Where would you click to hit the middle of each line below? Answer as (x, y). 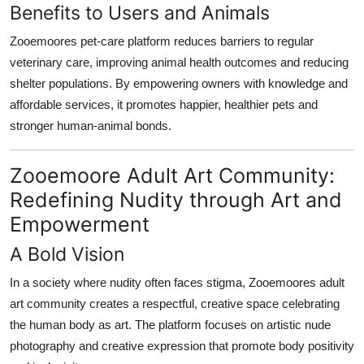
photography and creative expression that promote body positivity (182, 345)
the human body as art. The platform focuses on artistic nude (170, 324)
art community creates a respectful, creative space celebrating (175, 303)
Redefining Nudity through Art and (176, 199)
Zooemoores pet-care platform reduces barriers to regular (162, 41)
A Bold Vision (67, 253)
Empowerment (80, 224)
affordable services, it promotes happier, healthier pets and (164, 104)
